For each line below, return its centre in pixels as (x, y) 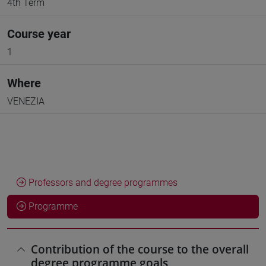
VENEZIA (26, 101)
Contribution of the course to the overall (140, 249)
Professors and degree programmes (102, 183)
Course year (39, 34)
